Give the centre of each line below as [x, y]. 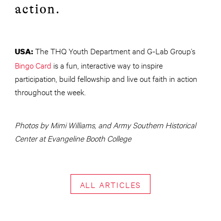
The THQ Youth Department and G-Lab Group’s [114, 51]
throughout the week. [50, 92]
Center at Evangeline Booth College [73, 138]
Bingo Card [33, 65]
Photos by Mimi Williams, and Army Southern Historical [105, 125]
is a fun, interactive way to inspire [107, 65]
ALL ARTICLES [110, 184]
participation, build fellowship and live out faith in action [106, 78]
